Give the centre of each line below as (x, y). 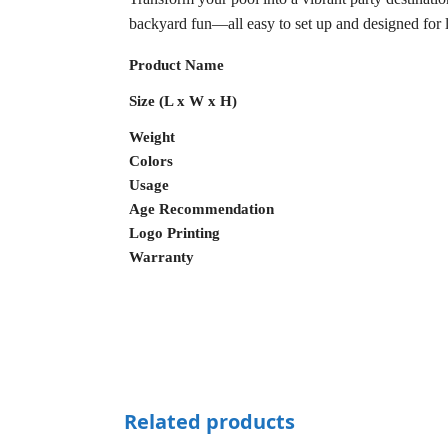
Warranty (161, 257)
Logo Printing (174, 233)
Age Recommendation (201, 209)
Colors (150, 161)
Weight (151, 137)
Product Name (176, 65)
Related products (209, 421)
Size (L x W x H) (182, 101)
